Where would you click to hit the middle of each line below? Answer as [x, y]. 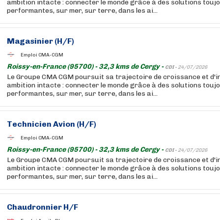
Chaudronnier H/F [42, 207]
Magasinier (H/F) [41, 41]
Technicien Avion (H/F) [52, 124]
